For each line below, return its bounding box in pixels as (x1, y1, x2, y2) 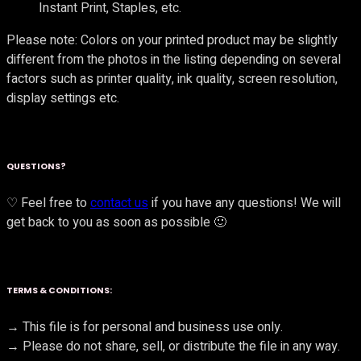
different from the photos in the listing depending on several (6, 49, 341, 69)
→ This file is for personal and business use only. (6, 317, 283, 337)
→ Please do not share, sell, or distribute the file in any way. (6, 336, 340, 356)
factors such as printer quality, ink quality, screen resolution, (6, 68, 338, 89)
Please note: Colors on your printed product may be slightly (6, 30, 338, 50)
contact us (90, 193, 148, 213)
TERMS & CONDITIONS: (6, 284, 112, 297)
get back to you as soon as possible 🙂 (6, 212, 226, 232)
